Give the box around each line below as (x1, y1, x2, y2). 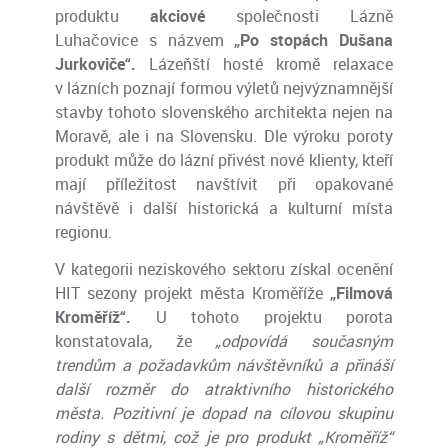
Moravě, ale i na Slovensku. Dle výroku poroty (55, 125, 393, 147)
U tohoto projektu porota (155, 306, 393, 328)
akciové (150, 5, 236, 27)
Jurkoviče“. (55, 53, 136, 75)
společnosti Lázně (236, 5, 393, 27)
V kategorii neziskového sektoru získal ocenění (55, 258, 393, 280)
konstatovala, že (55, 330, 216, 352)
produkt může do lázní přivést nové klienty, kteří (55, 149, 393, 171)
